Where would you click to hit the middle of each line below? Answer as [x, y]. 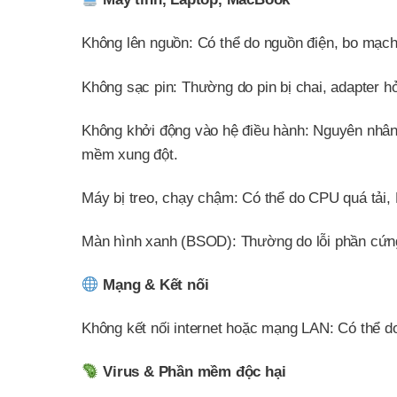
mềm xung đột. [130, 154]
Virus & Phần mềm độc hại [195, 372]
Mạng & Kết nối [156, 284]
